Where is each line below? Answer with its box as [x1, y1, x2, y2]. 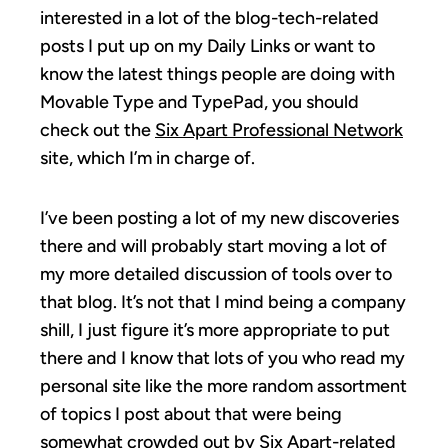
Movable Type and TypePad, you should [40, 90, 359, 113]
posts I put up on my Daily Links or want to [40, 34, 375, 57]
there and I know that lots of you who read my [40, 346, 405, 369]
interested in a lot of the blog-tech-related [40, 6, 379, 29]
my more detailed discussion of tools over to [40, 262, 392, 285]
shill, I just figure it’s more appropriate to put [40, 318, 390, 341]
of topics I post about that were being [40, 402, 342, 425]
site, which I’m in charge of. [40, 146, 255, 169]
